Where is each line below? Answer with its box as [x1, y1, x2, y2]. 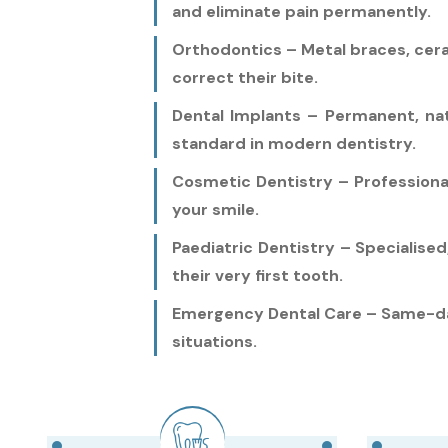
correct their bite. [171, 66, 318, 88]
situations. [171, 330, 257, 352]
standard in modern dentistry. [171, 132, 416, 154]
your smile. [171, 198, 259, 220]
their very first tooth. [171, 264, 343, 286]
